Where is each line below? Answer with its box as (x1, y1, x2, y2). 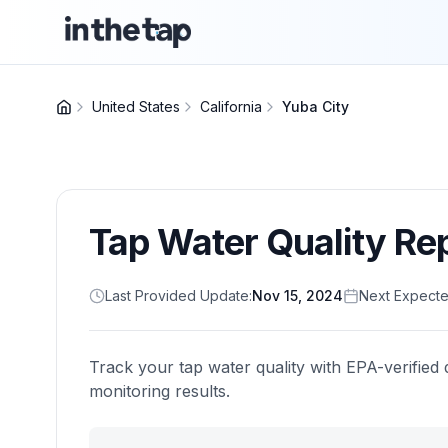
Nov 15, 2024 (252, 287, 343, 304)
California (200, 98, 262, 115)
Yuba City (282, 98, 349, 115)
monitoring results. (89, 381, 230, 401)
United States (92, 98, 180, 115)
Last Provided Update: (105, 287, 252, 304)
